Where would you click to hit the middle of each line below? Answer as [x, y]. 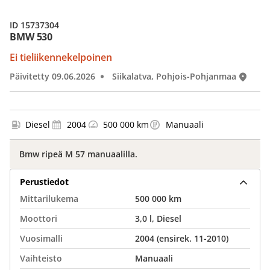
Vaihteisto [41, 258]
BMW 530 [31, 37]
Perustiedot [44, 181]
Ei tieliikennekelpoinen [61, 57]
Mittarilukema [49, 199]
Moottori [39, 218]
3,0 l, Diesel [158, 218]
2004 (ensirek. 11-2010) [182, 238]
